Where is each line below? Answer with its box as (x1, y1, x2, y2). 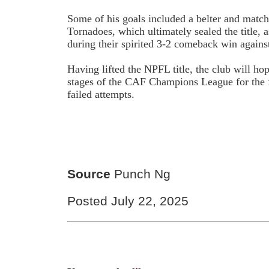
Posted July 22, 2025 (67, 194, 189, 208)
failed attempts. (67, 88, 135, 100)
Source (67, 167, 111, 181)
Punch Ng (110, 167, 171, 181)
